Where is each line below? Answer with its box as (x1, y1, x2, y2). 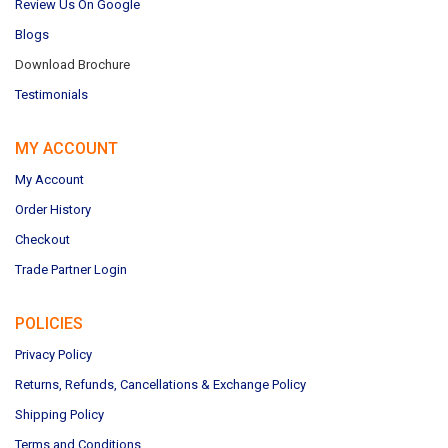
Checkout (15, 232, 70, 248)
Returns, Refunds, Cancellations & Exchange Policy (15, 377, 306, 393)
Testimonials (15, 87, 88, 103)
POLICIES (15, 314, 83, 334)
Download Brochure (15, 57, 130, 73)
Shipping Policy (15, 407, 104, 423)
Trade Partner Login (15, 262, 127, 278)
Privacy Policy (15, 347, 92, 363)
